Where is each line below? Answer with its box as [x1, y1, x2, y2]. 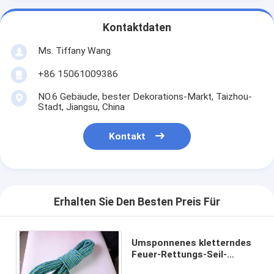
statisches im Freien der [131, 260, 242, 272]
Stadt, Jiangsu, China [37, 101, 125, 113]
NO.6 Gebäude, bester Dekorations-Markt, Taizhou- [37, 91, 252, 102]
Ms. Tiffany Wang [37, 45, 111, 56]
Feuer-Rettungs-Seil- [131, 248, 227, 260]
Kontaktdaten [103, 21, 171, 34]
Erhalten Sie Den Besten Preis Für [54, 196, 220, 209]
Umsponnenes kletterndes [131, 237, 251, 248]
